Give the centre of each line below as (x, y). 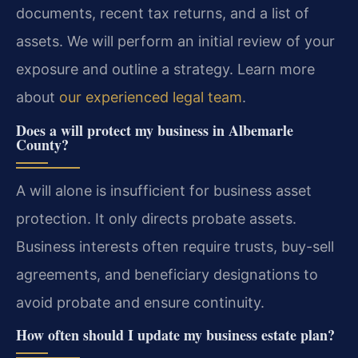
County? (42, 144)
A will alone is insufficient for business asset (164, 190)
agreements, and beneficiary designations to (167, 274)
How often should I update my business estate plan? (175, 335)
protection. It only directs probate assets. (156, 218)
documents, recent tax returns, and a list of (163, 14)
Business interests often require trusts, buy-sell (175, 246)
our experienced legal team (151, 97)
